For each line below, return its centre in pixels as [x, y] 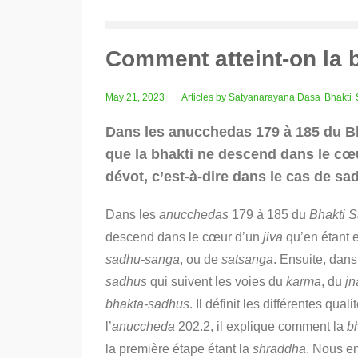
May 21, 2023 [135, 97]
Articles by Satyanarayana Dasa [251, 97]
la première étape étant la [179, 349]
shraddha [279, 349]
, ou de [201, 259]
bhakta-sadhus [147, 304]
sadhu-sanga [143, 259]
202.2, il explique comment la [261, 326]
